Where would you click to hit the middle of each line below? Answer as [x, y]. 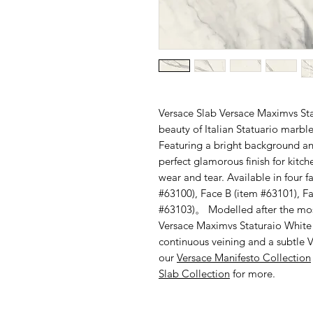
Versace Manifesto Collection [244, 257]
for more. [253, 274]
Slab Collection [194, 274]
